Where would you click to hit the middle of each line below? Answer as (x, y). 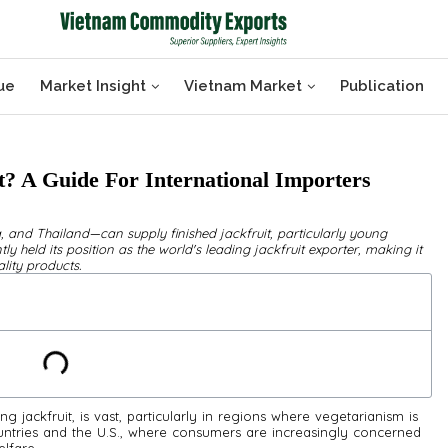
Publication (382, 86)
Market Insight (93, 86)
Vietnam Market (243, 86)
